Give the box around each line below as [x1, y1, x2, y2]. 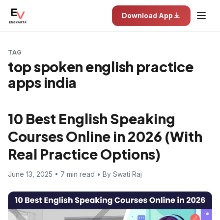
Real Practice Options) [8, 145, 161, 163]
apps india [8, 74, 77, 91]
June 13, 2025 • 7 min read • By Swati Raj [8, 170, 142, 178]
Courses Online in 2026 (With [8, 128, 202, 145]
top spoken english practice [8, 58, 193, 75]
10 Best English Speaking [8, 110, 175, 127]
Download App [122, 11, 173, 20]
